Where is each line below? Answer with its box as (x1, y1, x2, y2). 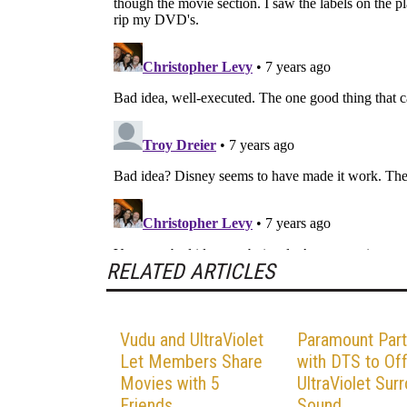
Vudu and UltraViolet (120, 328, 263, 351)
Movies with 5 (120, 372, 220, 394)
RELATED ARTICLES (106, 258, 274, 284)
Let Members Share (120, 350, 263, 372)
